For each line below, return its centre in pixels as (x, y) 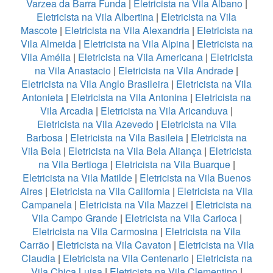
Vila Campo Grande (74, 218)
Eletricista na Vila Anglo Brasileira (95, 83)
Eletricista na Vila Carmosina (95, 231)
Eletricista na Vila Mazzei (134, 204)
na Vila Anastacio (73, 70)
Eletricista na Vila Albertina (95, 16)
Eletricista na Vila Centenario (126, 258)
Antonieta (43, 97)
